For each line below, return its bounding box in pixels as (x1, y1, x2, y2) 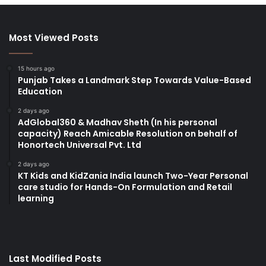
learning (18, 192, 54, 205)
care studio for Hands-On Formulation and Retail (18, 181, 232, 194)
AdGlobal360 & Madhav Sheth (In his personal (18, 116, 217, 129)
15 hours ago (18, 65, 55, 72)
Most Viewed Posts (9, 31, 99, 45)
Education (18, 85, 62, 98)
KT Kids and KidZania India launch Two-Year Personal (18, 170, 248, 182)
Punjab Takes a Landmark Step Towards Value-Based (18, 74, 251, 87)
